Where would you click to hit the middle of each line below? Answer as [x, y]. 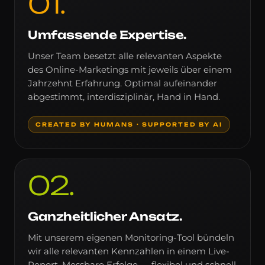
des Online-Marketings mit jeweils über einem [130, 70]
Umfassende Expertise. [108, 35]
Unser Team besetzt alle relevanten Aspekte [125, 56]
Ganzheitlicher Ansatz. [105, 216]
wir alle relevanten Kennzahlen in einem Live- [129, 251]
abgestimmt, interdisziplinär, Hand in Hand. [124, 97]
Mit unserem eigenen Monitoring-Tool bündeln [131, 237]
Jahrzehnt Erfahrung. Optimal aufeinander [122, 83]
